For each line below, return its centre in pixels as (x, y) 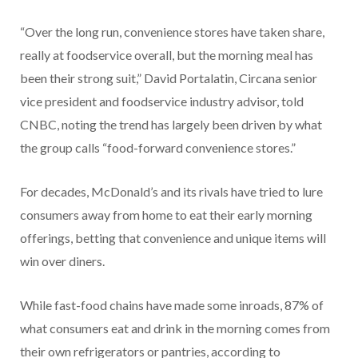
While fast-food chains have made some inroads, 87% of (172, 305)
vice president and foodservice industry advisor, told (162, 101)
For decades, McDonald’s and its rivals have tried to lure (171, 192)
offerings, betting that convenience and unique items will (173, 238)
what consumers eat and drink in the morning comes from (175, 328)
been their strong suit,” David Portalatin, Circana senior (169, 78)
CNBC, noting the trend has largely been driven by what (171, 125)
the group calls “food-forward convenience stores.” (158, 148)
